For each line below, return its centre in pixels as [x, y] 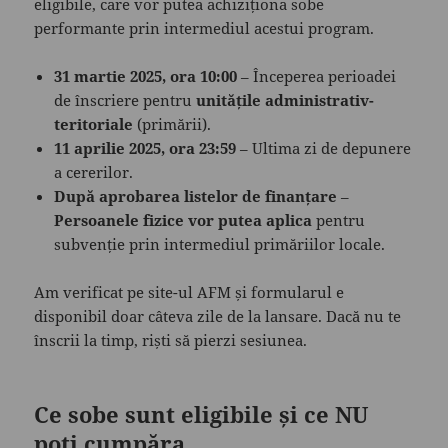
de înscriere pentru [125, 100]
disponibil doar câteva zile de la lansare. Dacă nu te [218, 316]
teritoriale [94, 124]
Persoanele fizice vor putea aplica [183, 220]
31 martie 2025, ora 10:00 [146, 76]
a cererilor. [94, 172]
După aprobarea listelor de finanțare [196, 196]
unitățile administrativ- [285, 100]
